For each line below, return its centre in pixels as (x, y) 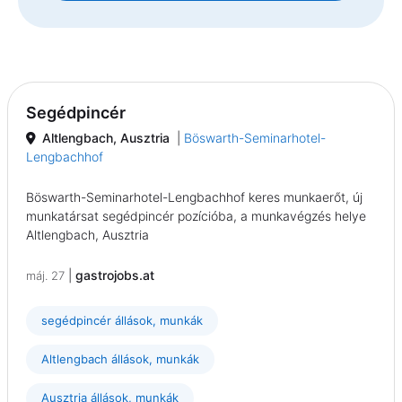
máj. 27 (45, 276)
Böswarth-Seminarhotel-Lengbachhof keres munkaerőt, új (194, 197)
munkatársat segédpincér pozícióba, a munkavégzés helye (196, 216)
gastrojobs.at (115, 275)
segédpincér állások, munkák (122, 321)
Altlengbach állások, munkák (120, 359)
